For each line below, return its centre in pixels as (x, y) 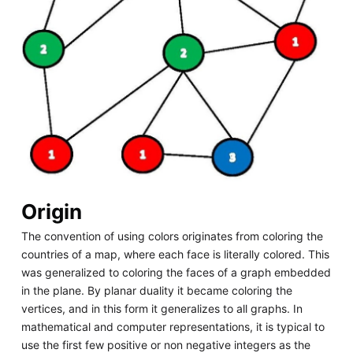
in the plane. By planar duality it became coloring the (156, 291)
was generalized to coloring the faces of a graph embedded (176, 273)
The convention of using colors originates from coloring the (172, 236)
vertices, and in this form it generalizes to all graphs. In (162, 309)
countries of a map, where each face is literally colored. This (175, 255)
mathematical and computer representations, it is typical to (173, 327)
